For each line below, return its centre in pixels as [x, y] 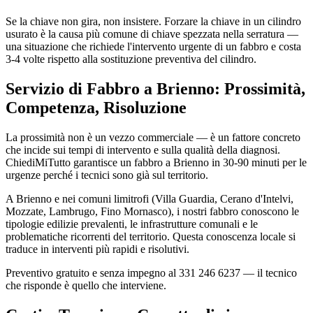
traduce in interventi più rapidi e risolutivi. [97, 249]
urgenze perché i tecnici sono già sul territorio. [107, 175]
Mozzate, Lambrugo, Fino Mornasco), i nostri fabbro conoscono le [152, 211]
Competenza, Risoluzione [96, 108]
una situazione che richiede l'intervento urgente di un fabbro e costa [153, 47]
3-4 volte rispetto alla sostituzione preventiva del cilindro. [131, 59]
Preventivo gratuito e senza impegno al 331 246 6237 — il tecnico [151, 272]
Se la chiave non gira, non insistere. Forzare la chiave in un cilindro [153, 22]
